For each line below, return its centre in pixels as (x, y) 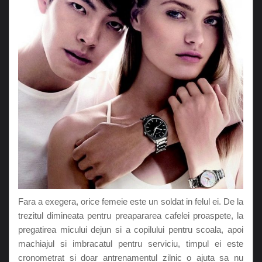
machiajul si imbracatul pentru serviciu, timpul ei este (131, 243)
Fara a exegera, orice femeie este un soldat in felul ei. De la (131, 201)
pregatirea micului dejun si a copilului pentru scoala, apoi (131, 229)
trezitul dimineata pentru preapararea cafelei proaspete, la (131, 215)
